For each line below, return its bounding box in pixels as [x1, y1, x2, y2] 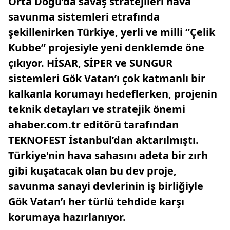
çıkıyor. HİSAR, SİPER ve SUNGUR [8, 56, 172, 70]
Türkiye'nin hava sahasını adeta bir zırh [8, 148, 208, 162]
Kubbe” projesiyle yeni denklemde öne [8, 41, 204, 54]
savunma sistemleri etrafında [8, 10, 160, 24]
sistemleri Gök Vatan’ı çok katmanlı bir [8, 71, 205, 85]
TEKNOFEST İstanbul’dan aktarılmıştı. [8, 133, 199, 147]
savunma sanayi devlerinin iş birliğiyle [8, 179, 203, 193]
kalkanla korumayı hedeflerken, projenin [8, 87, 217, 101]
